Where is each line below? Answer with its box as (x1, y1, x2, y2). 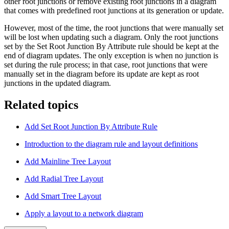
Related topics (4, 98, 78, 111)
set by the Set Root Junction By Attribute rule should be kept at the (4, 41, 219, 51)
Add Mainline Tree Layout (25, 156, 111, 166)
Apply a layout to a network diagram (25, 209, 143, 218)
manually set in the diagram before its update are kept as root (4, 69, 199, 78)
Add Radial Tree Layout (25, 174, 103, 183)
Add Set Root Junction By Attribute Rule (25, 122, 157, 131)
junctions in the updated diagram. (4, 78, 111, 87)
